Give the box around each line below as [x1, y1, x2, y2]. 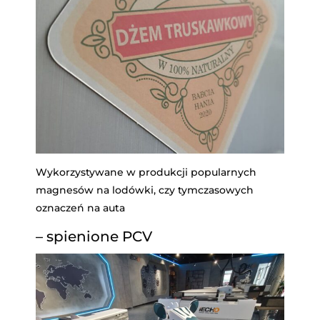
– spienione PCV [36, 228, 152, 246]
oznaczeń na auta [36, 201, 125, 215]
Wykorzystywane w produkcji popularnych [36, 166, 256, 179]
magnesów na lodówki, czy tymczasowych [36, 184, 254, 197]
